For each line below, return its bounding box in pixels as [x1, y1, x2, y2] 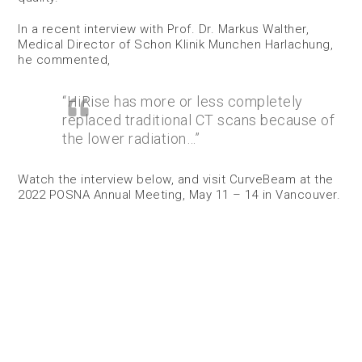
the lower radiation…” [62, 130, 200, 147]
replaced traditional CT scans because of [62, 112, 335, 128]
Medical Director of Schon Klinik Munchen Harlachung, [18, 37, 334, 52]
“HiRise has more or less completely [62, 93, 303, 110]
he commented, [18, 53, 111, 67]
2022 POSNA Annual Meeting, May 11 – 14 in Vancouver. [18, 187, 341, 202]
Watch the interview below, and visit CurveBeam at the [18, 172, 334, 187]
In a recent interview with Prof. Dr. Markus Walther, [18, 22, 309, 36]
